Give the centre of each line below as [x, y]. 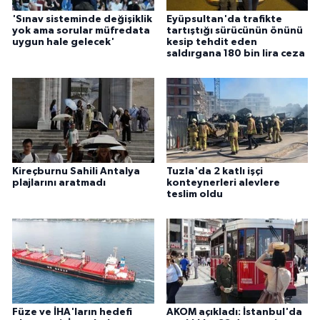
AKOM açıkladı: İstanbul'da [234, 312]
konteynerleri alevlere [223, 183]
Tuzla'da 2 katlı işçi [214, 172]
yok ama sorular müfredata [81, 31]
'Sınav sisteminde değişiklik [82, 20]
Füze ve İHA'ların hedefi [72, 312]
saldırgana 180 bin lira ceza [235, 54]
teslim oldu [194, 195]
